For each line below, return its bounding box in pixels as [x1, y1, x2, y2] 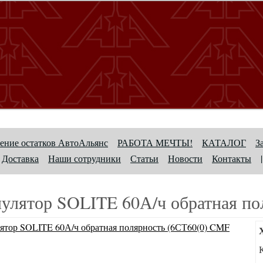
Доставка [2, 152, 39, 164]
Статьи [130, 152, 159, 164]
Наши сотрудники [48, 152, 121, 164]
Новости [168, 152, 203, 164]
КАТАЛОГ [202, 136, 246, 149]
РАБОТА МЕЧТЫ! [117, 136, 193, 149]
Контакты [212, 152, 251, 164]
